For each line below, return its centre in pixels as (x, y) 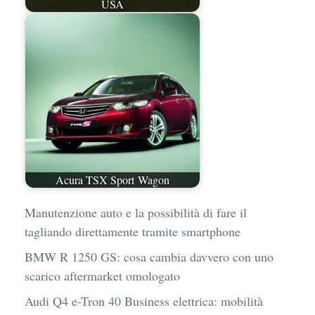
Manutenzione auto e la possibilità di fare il (136, 213)
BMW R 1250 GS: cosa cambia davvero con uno (149, 257)
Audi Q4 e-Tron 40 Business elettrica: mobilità (144, 301)
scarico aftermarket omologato (102, 276)
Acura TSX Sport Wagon (112, 180)
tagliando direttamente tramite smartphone (133, 232)
